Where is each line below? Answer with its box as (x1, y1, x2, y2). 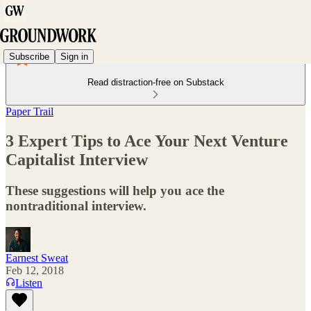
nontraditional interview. (6, 198, 146, 213)
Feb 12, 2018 (6, 264, 64, 276)
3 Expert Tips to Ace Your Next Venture (6, 131, 288, 150)
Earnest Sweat (6, 251, 68, 264)
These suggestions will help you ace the (6, 183, 224, 198)
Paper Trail (6, 106, 53, 117)
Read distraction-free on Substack (87, 77, 224, 87)
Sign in (60, 51, 88, 62)
